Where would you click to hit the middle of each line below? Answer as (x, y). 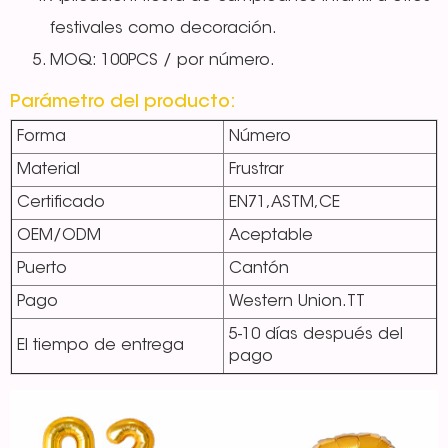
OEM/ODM (59, 236)
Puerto (42, 269)
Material (48, 170)
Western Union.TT (297, 302)
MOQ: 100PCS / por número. (162, 61)
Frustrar (256, 170)
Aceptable (271, 236)
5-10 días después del (316, 335)
